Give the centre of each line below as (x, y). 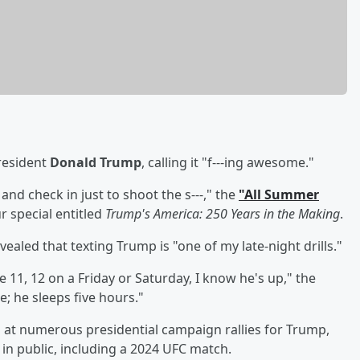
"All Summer (279, 194)
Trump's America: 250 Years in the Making (223, 213)
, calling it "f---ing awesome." (228, 162)
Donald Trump (96, 162)
